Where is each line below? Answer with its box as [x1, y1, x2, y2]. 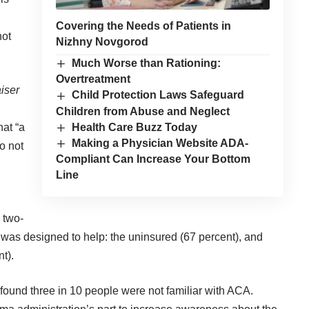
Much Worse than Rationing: [72, 57, 221, 70]
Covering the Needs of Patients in [55, 20, 231, 32]
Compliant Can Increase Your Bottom [55, 153, 250, 166]
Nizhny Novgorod [55, 36, 148, 48]
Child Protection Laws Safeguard [72, 89, 245, 101]
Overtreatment [55, 73, 130, 86]
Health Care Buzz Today [72, 121, 198, 133]
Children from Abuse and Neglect [55, 105, 230, 117]
